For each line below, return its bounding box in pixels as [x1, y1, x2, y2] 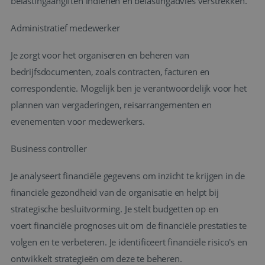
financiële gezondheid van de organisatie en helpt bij [11, 186, 219, 199]
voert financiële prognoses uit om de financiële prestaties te [11, 219, 247, 232]
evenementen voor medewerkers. [11, 115, 147, 128]
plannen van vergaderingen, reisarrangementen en [11, 99, 212, 111]
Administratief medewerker [11, 22, 120, 34]
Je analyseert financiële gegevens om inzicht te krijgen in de [11, 170, 245, 182]
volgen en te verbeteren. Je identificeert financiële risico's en [11, 236, 247, 248]
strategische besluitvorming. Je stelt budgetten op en [11, 203, 218, 215]
